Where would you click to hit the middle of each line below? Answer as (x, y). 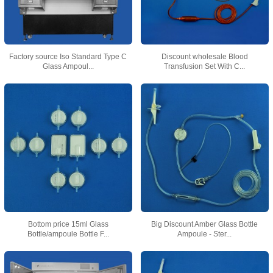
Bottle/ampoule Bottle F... (68, 234)
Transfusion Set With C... (205, 67)
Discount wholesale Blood (204, 57)
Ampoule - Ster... (205, 234)
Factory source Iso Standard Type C (68, 57)
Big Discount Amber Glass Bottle (205, 224)
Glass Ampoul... (68, 67)
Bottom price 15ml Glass (68, 224)
